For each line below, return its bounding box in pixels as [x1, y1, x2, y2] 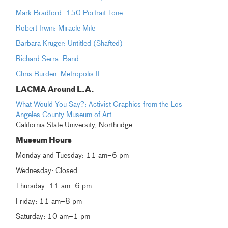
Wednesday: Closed [16, 167, 78, 175]
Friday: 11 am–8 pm [16, 198, 82, 206]
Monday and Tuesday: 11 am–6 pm [16, 152, 129, 160]
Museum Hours [16, 137, 72, 145]
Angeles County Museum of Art [16, 111, 112, 119]
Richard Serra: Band [16, 55, 79, 63]
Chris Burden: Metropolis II [16, 71, 100, 78]
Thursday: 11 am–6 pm [16, 183, 92, 190]
